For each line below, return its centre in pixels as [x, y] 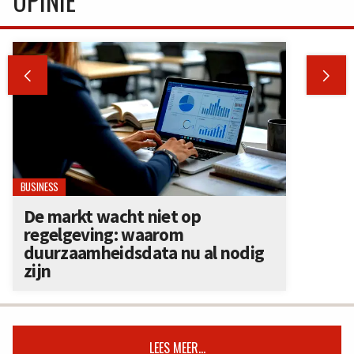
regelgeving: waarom [104, 235]
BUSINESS [39, 187]
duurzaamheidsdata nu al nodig [144, 253]
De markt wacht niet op [112, 217]
